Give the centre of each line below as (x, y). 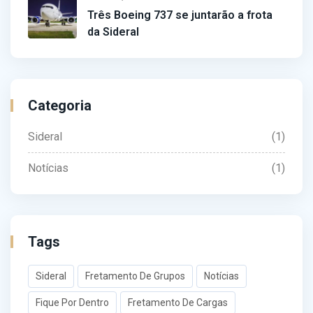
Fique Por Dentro (72, 303)
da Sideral (113, 32)
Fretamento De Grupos (135, 276)
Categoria (60, 105)
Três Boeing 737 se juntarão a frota (180, 15)
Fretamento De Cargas (178, 303)
